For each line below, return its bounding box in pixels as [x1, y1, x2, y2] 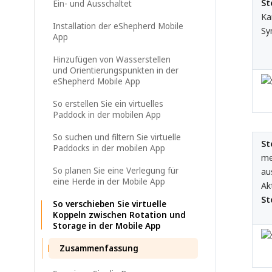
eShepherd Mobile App [53, 76, 140, 87]
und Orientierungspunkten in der [53, 65, 178, 76]
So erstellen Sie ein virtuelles [53, 98, 163, 109]
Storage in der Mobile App [53, 220, 160, 231]
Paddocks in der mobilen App [53, 143, 165, 154]
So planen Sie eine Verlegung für [53, 165, 178, 176]
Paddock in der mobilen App [53, 109, 161, 120]
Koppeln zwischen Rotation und [53, 209, 186, 220]
